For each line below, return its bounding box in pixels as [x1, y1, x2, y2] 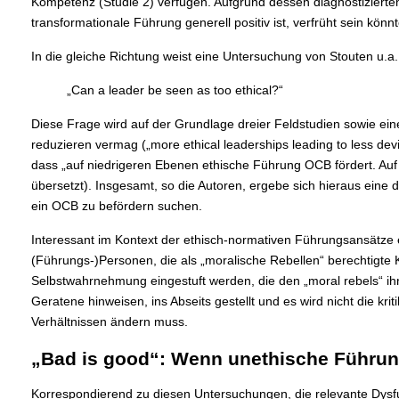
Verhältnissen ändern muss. [30, 314, 188, 330]
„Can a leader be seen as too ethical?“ [66, 83, 283, 98]
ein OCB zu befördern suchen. [30, 199, 202, 214]
